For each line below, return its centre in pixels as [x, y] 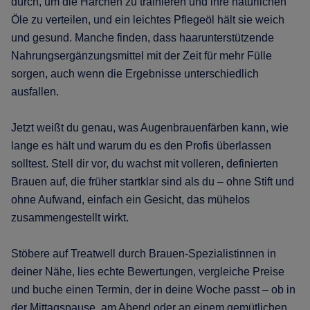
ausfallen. [35, 91]
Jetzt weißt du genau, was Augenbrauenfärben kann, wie [150, 127]
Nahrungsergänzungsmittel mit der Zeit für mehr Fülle [142, 55]
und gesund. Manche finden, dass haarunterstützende [143, 37]
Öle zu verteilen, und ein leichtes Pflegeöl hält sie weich [148, 19]
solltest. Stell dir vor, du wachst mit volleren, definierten [145, 163]
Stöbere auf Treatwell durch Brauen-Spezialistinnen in [144, 253]
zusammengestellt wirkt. [70, 217]
